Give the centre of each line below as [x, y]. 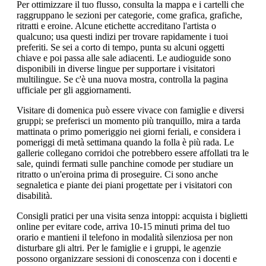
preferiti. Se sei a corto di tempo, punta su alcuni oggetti [121, 47]
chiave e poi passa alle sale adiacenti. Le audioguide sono [124, 58]
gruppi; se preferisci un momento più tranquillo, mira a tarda [129, 121]
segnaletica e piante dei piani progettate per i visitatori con [124, 185]
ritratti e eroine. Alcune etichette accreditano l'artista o [116, 26]
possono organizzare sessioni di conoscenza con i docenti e [127, 259]
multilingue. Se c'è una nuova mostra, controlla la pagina [122, 80]
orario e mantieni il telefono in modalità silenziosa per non [125, 237]
